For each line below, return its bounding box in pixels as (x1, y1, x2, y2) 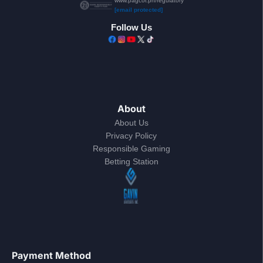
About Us (114, 117, 149, 127)
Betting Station (104, 156, 159, 166)
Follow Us (110, 22, 152, 32)
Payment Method (12, 249, 91, 261)
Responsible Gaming (92, 143, 170, 153)
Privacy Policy (106, 130, 157, 140)
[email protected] (114, 6, 163, 13)
